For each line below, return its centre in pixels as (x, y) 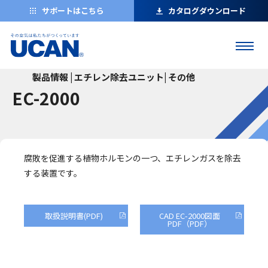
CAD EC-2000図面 (190, 216)
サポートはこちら (73, 10)
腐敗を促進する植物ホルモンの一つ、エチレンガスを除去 (133, 158)
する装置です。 (53, 173)
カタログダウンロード (207, 10)
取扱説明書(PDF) (74, 216)
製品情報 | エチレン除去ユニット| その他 (114, 77)
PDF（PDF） (190, 223)
